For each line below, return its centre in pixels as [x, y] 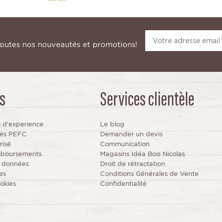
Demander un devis [131, 134]
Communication [125, 144]
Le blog [112, 124]
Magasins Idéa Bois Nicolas [142, 154]
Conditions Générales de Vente [149, 174]
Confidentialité [123, 184]
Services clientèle [147, 101]
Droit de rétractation [132, 164]
